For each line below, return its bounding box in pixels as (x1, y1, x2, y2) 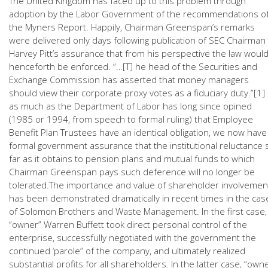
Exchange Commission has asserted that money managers (9, 74, 249, 86)
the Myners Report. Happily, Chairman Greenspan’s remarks (9, 21, 255, 33)
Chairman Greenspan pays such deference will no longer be (9, 166, 255, 178)
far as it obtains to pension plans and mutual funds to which (9, 153, 255, 165)
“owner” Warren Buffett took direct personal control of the (9, 218, 247, 230)
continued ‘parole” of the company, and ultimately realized (9, 245, 245, 257)
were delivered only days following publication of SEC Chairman (9, 34, 266, 46)
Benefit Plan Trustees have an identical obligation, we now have (9, 126, 267, 138)
